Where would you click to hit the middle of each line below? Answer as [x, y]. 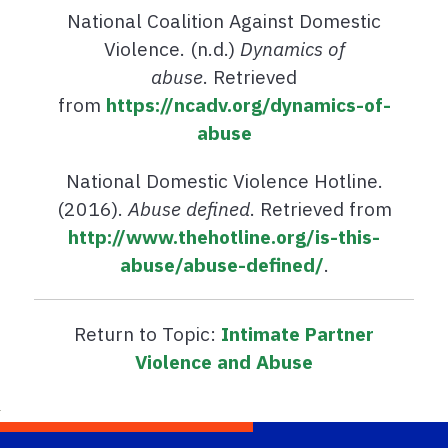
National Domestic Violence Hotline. [224, 181]
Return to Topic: [147, 334]
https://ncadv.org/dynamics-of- [248, 105]
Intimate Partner [297, 334]
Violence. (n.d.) [171, 49]
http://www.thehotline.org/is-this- [224, 237]
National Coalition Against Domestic [224, 21]
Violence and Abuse [224, 362]
